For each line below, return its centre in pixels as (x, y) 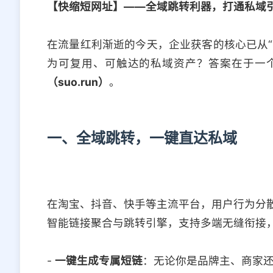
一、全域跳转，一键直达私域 (142, 138)
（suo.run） (78, 82)
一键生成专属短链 (99, 261)
